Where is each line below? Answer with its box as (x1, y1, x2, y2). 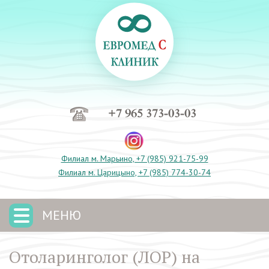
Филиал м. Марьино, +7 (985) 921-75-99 (61, 153, 208, 164)
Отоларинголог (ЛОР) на (9, 246, 200, 268)
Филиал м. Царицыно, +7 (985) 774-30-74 (58, 167, 211, 178)
